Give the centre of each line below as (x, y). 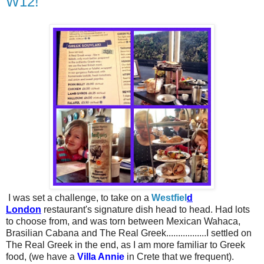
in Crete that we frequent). (179, 256)
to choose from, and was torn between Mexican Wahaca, (123, 221)
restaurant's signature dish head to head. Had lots (146, 209)
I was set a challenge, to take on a (79, 197)
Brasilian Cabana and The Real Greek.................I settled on (129, 233)
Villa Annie (101, 256)
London (24, 209)
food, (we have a (42, 256)
